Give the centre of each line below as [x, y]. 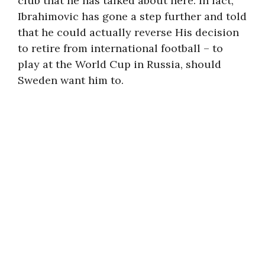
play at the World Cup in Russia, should [119, 64]
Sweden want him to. [71, 80]
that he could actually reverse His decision [128, 32]
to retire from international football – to [120, 48]
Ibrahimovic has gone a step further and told [132, 16]
